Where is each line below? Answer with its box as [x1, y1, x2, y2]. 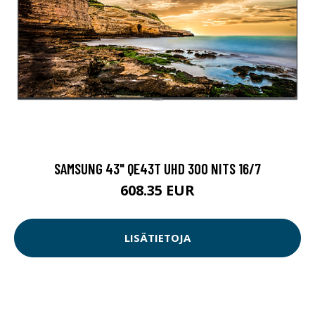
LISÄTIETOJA [124, 231, 191, 245]
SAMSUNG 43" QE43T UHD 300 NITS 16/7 [54, 159, 261, 177]
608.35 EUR [120, 180, 195, 200]
